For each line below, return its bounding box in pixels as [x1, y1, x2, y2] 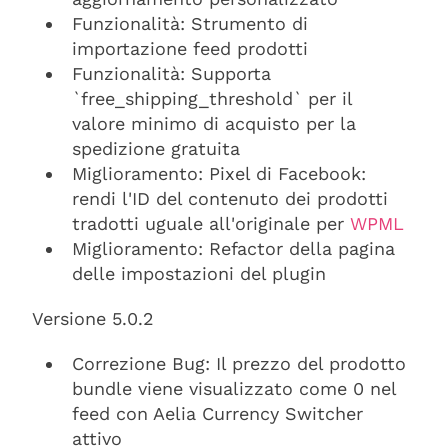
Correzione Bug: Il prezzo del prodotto [72, 353, 406, 374]
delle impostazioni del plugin [72, 263, 326, 284]
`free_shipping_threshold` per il [72, 88, 352, 109]
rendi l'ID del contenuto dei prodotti [72, 188, 388, 209]
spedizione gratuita [72, 138, 240, 159]
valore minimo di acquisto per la [72, 113, 356, 134]
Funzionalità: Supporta [72, 63, 271, 84]
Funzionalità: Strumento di [72, 13, 308, 34]
